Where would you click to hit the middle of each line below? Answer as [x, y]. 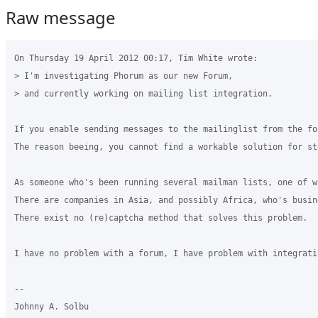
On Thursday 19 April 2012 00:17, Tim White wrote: [136, 58]
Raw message [61, 17]
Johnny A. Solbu [51, 307]
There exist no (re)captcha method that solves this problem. [161, 218]
